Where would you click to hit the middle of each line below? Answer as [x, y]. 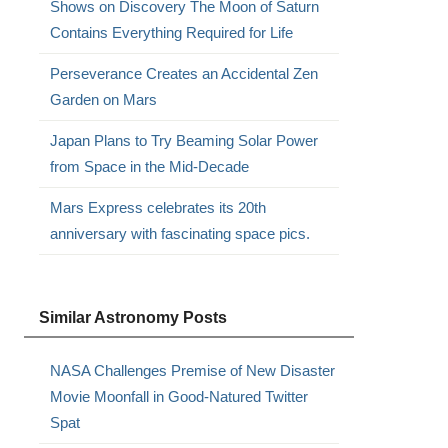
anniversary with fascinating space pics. [179, 233]
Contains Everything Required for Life [171, 32]
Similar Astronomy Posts [132, 317]
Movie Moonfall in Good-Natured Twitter [178, 396]
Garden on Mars [103, 99]
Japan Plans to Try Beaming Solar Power [183, 140]
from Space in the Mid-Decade [149, 166]
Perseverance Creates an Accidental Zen [183, 73]
